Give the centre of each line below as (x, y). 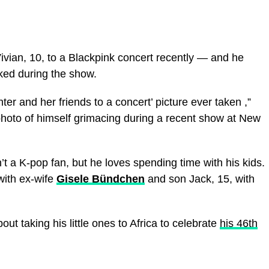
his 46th (239, 223)
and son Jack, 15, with (200, 179)
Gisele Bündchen (101, 179)
